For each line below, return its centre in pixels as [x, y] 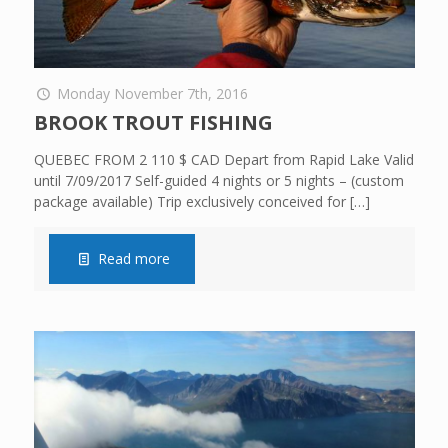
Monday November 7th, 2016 [153, 94]
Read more [134, 259]
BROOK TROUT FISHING [153, 123]
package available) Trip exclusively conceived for [189, 202]
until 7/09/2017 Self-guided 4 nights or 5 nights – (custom [218, 181]
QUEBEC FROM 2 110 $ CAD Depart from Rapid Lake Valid [223, 160]
